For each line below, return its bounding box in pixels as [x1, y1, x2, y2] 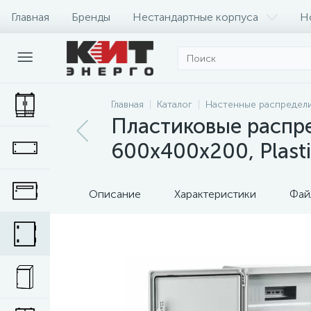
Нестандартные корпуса [133, 10, 258, 24]
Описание [89, 187, 141, 201]
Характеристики [174, 187, 256, 201]
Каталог [157, 99, 192, 110]
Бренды [72, 10, 110, 24]
